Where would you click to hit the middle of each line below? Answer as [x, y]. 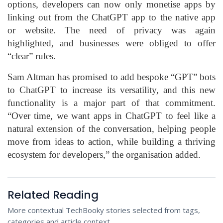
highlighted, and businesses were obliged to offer [111, 43]
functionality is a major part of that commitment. [111, 103]
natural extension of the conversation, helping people [111, 128]
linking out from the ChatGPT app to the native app [111, 17]
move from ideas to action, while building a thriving [111, 141]
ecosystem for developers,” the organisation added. [104, 154]
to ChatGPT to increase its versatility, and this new [111, 90]
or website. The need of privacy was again [111, 30]
